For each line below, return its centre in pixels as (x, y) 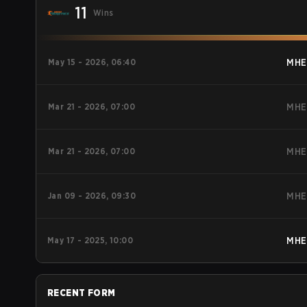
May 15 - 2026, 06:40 (92, 62)
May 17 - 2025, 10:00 (90, 240)
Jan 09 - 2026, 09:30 (92, 196)
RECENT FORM (82, 293)
